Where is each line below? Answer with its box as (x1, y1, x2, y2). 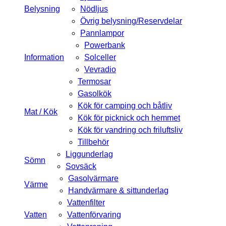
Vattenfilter (67, 198, 105, 207)
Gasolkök (78, 89, 111, 98)
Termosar (78, 77, 111, 86)
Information (24, 53, 64, 62)
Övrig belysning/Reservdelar (80, 17, 182, 26)
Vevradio (84, 65, 116, 74)
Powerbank (84, 41, 125, 50)
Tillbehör (78, 138, 109, 147)
